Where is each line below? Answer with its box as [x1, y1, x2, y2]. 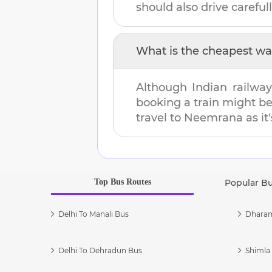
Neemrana [184, 110, 243, 124]
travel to [136, 110, 184, 124]
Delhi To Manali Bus [58, 209, 129, 219]
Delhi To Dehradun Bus [58, 245, 142, 255]
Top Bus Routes [93, 177, 151, 186]
